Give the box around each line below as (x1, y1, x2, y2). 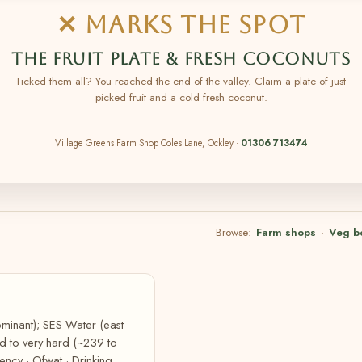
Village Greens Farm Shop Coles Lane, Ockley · (54, 137, 241, 149)
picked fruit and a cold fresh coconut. (95, 90, 267, 105)
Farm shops (256, 225, 316, 240)
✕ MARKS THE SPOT (56, 11, 306, 39)
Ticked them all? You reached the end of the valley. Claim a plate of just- (14, 74, 348, 89)
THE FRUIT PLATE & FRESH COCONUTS (11, 48, 351, 69)
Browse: (216, 225, 255, 240)
